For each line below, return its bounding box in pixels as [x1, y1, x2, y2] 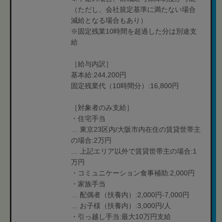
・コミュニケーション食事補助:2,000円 [71, 169, 195, 177]
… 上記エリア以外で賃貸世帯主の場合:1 [71, 147, 197, 155]
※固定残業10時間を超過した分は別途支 [71, 27, 197, 35]
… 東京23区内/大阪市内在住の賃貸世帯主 [71, 125, 201, 133]
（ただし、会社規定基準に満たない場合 [71, 5, 196, 13]
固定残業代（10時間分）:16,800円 [71, 82, 179, 90]
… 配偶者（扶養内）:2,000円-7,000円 [71, 191, 189, 199]
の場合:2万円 [71, 136, 111, 144]
